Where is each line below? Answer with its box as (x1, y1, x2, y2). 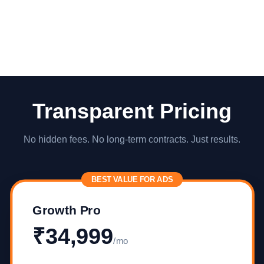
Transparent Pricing (32, 99, 232, 124)
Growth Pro (32, 203, 101, 217)
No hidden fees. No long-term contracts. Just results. (24, 134, 240, 145)
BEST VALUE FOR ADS (91, 175, 173, 184)
